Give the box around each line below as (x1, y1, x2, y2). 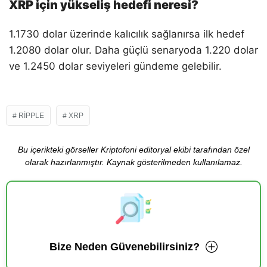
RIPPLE (18, 111, 44, 120)
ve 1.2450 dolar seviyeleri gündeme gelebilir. (9, 60, 222, 72)
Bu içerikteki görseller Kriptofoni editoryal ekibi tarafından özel (17, 144, 250, 154)
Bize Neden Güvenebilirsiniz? (49, 240, 200, 253)
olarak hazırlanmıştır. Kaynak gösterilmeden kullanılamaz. (24, 157, 243, 167)
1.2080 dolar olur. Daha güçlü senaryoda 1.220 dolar (9, 44, 258, 56)
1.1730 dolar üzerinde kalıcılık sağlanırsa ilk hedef (9, 27, 244, 40)
